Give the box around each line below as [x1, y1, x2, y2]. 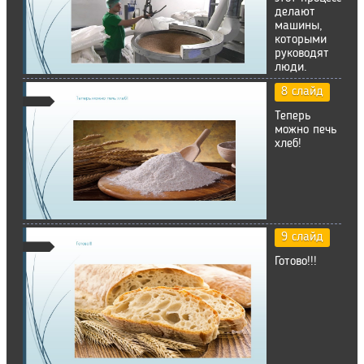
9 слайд [281, 230, 323, 244]
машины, [275, 19, 323, 32]
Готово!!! [275, 254, 317, 268]
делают [275, 5, 315, 19]
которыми [275, 32, 327, 46]
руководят [275, 46, 329, 60]
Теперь [275, 109, 311, 123]
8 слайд [281, 84, 323, 98]
